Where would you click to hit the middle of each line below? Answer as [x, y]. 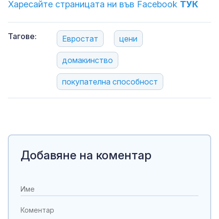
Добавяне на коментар [86, 155]
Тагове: [22, 36]
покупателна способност [110, 82]
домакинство [88, 60]
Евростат [80, 39]
